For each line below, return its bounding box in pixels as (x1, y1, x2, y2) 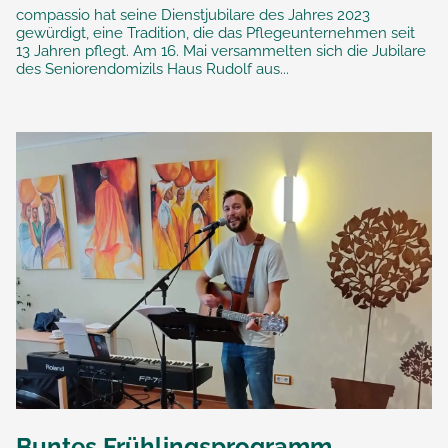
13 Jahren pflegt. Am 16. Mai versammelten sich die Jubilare (16, 41, 426, 60)
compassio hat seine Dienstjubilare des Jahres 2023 (16, 5, 370, 24)
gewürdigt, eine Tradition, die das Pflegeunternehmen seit (16, 23, 415, 42)
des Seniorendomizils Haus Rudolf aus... (16, 59, 289, 78)
